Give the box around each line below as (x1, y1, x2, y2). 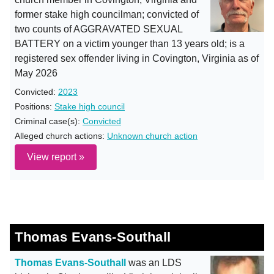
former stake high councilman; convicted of (15, 9, 199, 20)
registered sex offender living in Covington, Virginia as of (15, 53, 259, 64)
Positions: (15, 102, 54, 111)
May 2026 (15, 68, 57, 78)
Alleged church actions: (15, 131, 107, 141)
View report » (27, 152, 84, 162)
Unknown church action (107, 131, 198, 141)
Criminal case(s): (15, 116, 83, 126)
